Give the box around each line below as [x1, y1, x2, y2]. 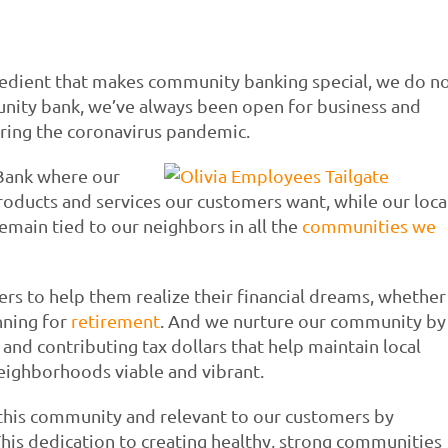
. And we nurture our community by [159, 309, 446, 331]
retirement [70, 309, 160, 331]
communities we [301, 214, 436, 236]
